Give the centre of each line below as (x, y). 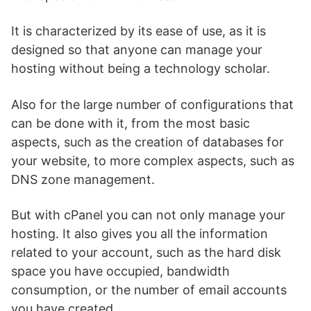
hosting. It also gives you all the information (140, 234)
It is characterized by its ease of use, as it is (138, 31)
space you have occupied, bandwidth (120, 271)
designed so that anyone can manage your (137, 50)
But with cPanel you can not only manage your (148, 215)
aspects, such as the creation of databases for (148, 142)
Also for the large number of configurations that (152, 105)
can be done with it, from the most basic (131, 124)
